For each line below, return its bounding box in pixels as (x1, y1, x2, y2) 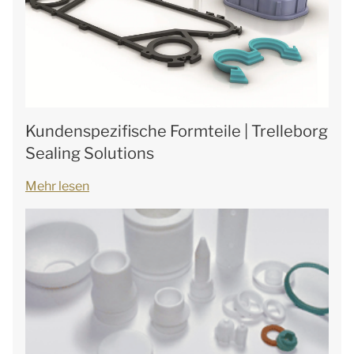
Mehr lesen (25, 179, 89, 194)
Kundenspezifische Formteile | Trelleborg (25, 122, 328, 141)
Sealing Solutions (25, 144, 154, 163)
